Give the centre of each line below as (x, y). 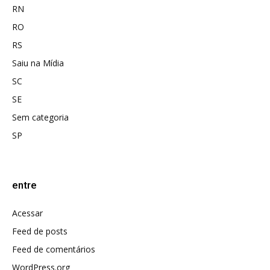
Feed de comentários (54, 250)
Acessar (27, 213)
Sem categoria (40, 118)
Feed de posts (40, 231)
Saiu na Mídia (38, 63)
